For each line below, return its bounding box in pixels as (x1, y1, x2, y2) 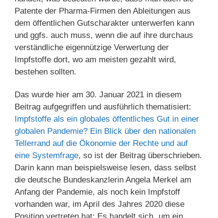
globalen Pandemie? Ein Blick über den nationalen (15, 127, 196, 136)
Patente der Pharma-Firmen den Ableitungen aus (15, 6, 191, 16)
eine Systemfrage (15, 151, 78, 161)
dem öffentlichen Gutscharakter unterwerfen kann (15, 18, 194, 28)
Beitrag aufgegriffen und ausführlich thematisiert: (15, 102, 191, 112)
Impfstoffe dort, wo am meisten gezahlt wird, (15, 54, 176, 64)
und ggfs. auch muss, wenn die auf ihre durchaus (15, 30, 193, 40)
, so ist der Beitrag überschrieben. (78, 151, 202, 161)
